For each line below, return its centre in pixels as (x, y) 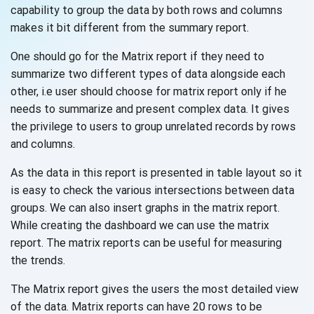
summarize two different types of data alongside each (148, 74)
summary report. (209, 28)
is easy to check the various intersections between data (152, 191)
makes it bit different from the (89, 28)
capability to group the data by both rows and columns (146, 11)
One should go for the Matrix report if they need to (137, 57)
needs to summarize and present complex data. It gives (150, 109)
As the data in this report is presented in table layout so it (156, 173)
